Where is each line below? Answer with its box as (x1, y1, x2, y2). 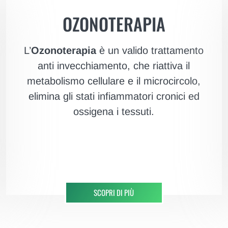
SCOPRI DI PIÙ (94, 187, 134, 198)
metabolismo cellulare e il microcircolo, (27, 75, 201, 87)
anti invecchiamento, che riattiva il (38, 60, 190, 72)
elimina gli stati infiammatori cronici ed (28, 91, 199, 102)
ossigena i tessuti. (73, 106, 155, 118)
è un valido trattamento (96, 45, 204, 56)
